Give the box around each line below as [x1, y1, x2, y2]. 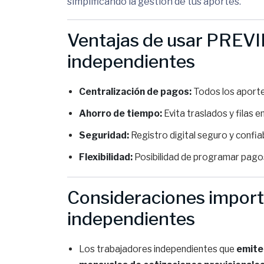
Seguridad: [79, 130, 129, 141]
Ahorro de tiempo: [79, 108, 162, 119]
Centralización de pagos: [79, 86, 192, 97]
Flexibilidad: [79, 151, 133, 163]
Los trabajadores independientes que [79, 243, 236, 255]
